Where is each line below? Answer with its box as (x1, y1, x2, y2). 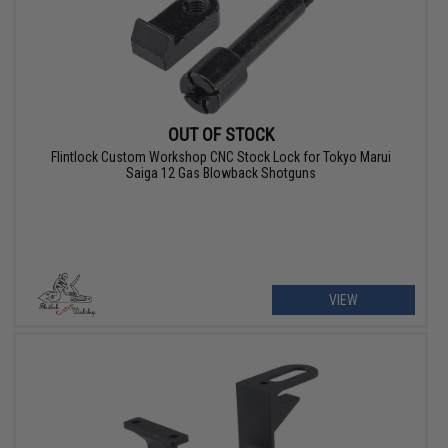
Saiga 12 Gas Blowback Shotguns (125, 165, 316, 182)
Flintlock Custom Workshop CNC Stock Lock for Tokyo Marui (50, 149, 391, 166)
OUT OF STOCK (167, 124, 274, 146)
